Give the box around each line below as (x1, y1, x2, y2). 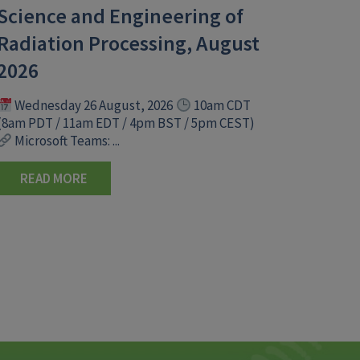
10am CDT (190, 96, 251, 114)
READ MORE (20, 169, 88, 187)
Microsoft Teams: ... (12, 131, 121, 149)
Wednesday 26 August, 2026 (12, 96, 176, 114)
